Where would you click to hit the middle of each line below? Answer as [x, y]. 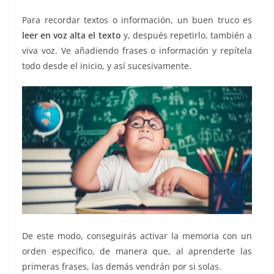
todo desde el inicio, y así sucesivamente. [107, 66]
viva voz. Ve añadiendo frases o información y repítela [137, 51]
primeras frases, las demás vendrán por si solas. [122, 266]
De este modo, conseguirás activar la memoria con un [137, 235]
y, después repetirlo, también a [186, 35]
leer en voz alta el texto [72, 35]
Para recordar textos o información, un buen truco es [137, 20]
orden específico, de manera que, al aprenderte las [137, 251]
